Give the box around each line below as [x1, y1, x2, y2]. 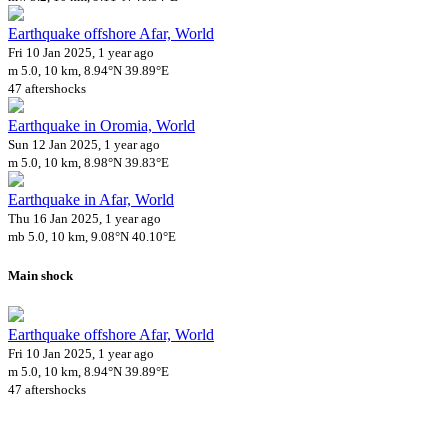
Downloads [8, 420, 70, 435]
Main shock [8, 267, 73, 283]
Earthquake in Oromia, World [8, 117, 195, 135]
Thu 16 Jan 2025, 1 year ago [8, 211, 161, 227]
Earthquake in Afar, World [8, 191, 174, 209]
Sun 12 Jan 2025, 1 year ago [8, 137, 160, 153]
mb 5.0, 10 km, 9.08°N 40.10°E [8, 229, 176, 245]
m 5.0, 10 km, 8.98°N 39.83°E [8, 155, 169, 171]
